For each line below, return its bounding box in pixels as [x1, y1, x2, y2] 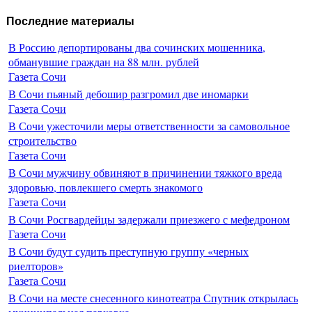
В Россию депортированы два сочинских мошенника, [8, 39, 265, 54]
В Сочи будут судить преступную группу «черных [8, 243, 249, 258]
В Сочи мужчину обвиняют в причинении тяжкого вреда [8, 164, 282, 180]
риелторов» [8, 258, 63, 273]
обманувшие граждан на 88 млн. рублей [8, 54, 199, 69]
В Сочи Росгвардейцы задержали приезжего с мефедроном [8, 211, 290, 226]
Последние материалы [6, 15, 134, 28]
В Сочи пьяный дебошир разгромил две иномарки [8, 86, 249, 101]
